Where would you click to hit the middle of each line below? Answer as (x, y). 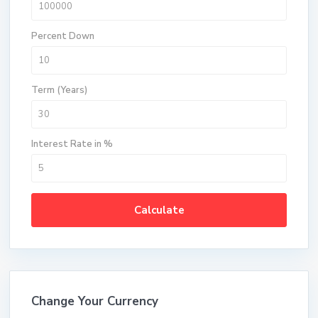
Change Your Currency (95, 302)
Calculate (159, 210)
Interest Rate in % (72, 144)
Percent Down (63, 37)
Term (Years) (60, 91)
